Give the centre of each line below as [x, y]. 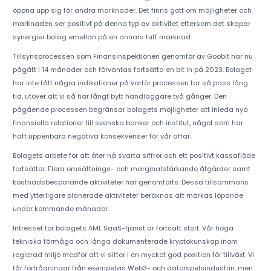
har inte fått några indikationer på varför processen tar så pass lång [130, 83]
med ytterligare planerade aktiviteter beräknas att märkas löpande [128, 196]
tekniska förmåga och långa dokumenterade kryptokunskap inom [125, 242]
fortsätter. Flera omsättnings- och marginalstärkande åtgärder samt [131, 169]
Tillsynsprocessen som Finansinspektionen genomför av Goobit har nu [132, 57]
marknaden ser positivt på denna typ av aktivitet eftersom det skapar [131, 24]
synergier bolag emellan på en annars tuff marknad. [102, 37]
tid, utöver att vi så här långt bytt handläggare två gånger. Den [119, 96]
